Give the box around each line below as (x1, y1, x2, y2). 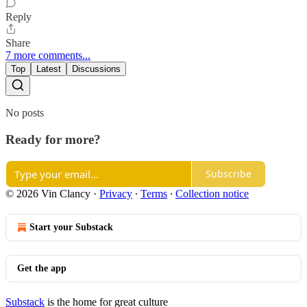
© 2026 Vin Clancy (5, 187, 90, 199)
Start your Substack (29, 221, 113, 232)
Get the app (17, 262, 66, 273)
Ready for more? (5, 132, 101, 147)
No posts (5, 107, 44, 119)
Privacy (99, 187, 132, 199)
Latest (36, 64, 61, 75)
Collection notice (175, 187, 249, 199)
